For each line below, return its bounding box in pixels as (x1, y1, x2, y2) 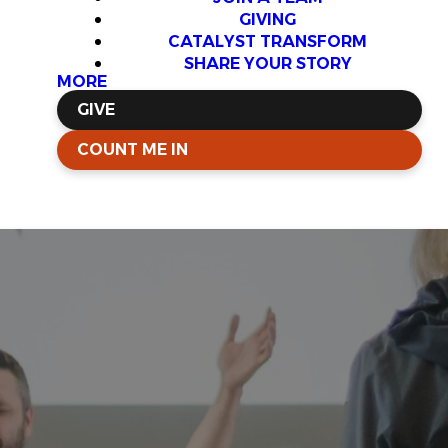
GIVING (239, 10, 296, 29)
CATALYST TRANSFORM (168, 32, 367, 51)
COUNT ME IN (77, 140, 188, 159)
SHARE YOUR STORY (183, 54, 352, 73)
